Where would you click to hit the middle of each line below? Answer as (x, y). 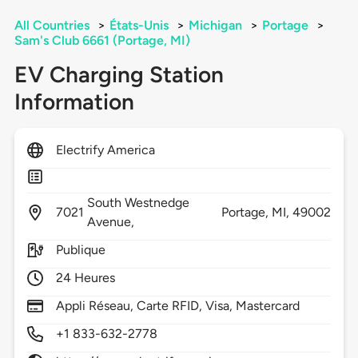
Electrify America (105, 150)
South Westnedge (138, 203)
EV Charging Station (119, 75)
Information (74, 102)
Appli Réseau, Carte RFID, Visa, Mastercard (178, 306)
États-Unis (139, 26)
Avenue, (112, 222)
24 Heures (86, 278)
